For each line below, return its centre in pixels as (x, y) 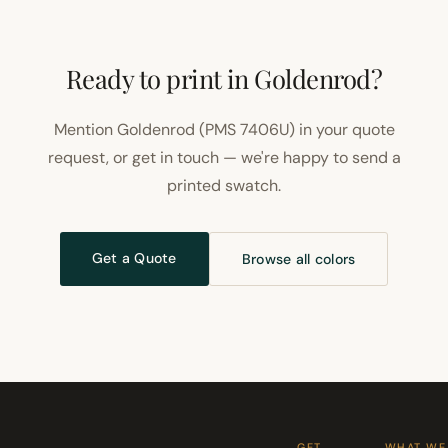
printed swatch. (224, 185)
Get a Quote (134, 258)
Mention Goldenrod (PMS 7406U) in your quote (224, 129)
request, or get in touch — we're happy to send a (224, 157)
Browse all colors (298, 259)
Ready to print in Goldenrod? (224, 78)
